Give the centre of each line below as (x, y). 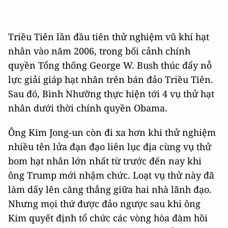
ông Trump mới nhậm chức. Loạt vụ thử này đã (111, 175)
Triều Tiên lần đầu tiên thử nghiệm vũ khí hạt (109, 36)
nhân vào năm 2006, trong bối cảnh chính (99, 51)
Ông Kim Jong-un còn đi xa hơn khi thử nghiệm (112, 132)
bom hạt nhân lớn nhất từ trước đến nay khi (105, 161)
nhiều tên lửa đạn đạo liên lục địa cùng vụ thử (110, 146)
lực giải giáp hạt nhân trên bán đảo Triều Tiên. (111, 79)
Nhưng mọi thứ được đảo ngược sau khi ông (104, 203)
